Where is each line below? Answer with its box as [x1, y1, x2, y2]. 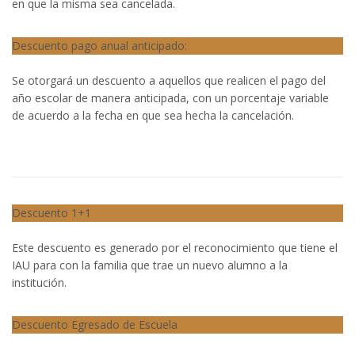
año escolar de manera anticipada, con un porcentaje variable [12, 90, 329, 105]
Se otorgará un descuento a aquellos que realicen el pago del [12, 73, 326, 88]
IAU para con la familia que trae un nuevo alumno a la [12, 258, 288, 273]
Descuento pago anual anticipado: [12, 38, 187, 53]
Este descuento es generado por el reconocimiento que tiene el [12, 240, 338, 255]
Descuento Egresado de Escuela [12, 317, 177, 332]
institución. [12, 275, 67, 290]
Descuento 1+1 [12, 205, 91, 220]
